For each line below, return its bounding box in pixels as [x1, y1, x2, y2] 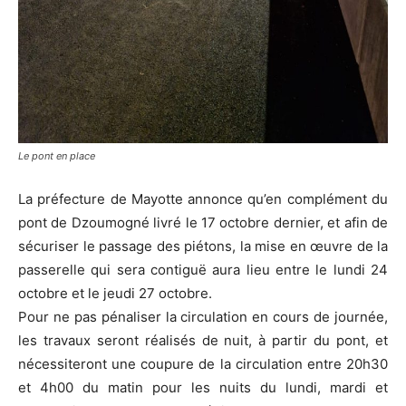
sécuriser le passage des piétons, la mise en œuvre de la [18, 237, 388, 255]
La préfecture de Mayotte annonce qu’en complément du [18, 190, 388, 208]
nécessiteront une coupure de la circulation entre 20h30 [18, 355, 388, 372]
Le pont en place [18, 150, 95, 162]
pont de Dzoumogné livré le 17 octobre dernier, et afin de [18, 214, 388, 231]
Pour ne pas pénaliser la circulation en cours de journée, [18, 308, 388, 325]
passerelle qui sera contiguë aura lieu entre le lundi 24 [18, 261, 388, 278]
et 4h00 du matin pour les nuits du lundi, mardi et [18, 379, 388, 396]
